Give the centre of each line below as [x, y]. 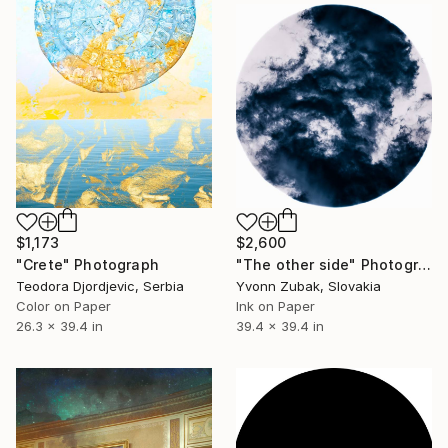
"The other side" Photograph [424, 265]
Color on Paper [63, 306]
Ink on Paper [275, 306]
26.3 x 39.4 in [59, 326]
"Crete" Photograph [87, 265]
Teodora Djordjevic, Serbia [100, 286]
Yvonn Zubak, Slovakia [308, 286]
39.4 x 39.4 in [280, 326]
